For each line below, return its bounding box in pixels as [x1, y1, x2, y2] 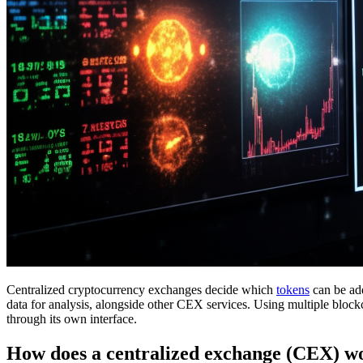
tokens [276, 282, 310, 297]
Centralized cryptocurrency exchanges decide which [6, 282, 276, 297]
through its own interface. [6, 311, 137, 326]
